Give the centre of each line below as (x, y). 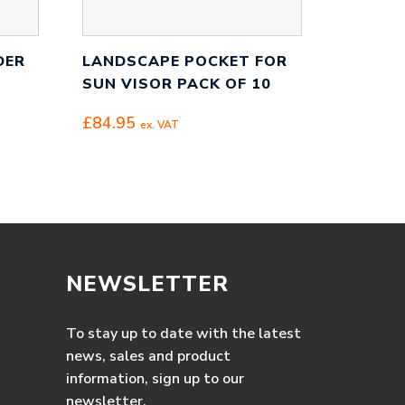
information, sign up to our (155, 379)
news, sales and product (148, 356)
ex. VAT (160, 124)
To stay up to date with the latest (184, 334)
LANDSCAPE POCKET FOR (185, 61)
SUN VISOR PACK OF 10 (177, 84)
